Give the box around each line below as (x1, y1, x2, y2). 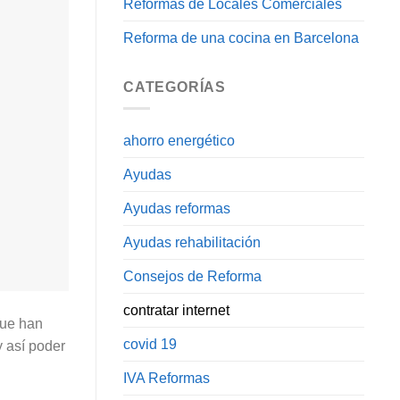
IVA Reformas (123, 371, 210, 387)
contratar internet (123, 303, 229, 319)
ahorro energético (123, 133, 235, 149)
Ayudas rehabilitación (123, 235, 261, 251)
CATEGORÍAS (123, 79, 226, 95)
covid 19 (123, 337, 177, 353)
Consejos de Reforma (123, 269, 262, 285)
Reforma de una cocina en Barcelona (123, 29, 359, 46)
